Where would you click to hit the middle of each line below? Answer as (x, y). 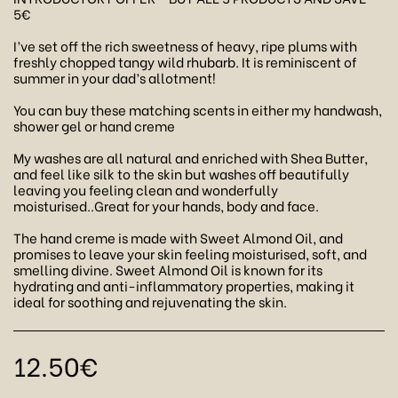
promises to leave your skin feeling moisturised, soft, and (190, 253)
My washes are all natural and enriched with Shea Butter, (191, 157)
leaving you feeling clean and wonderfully (146, 189)
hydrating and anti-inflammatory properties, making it (184, 285)
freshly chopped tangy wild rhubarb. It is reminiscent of (185, 61)
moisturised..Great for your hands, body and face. (166, 205)
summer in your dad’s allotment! (115, 77)
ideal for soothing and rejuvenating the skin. (150, 301)
